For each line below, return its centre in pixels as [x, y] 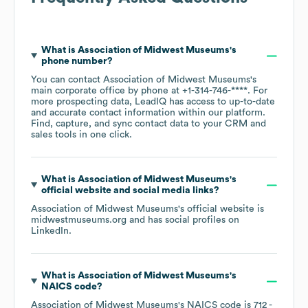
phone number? [77, 62]
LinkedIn [50, 231]
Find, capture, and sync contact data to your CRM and [148, 124]
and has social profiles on [183, 220]
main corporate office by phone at [107, 91]
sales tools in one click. [81, 135]
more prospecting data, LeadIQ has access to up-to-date [153, 102]
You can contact [67, 80]
